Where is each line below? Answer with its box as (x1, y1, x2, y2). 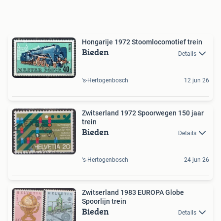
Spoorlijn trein (82, 197, 126, 205)
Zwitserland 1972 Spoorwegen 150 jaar (82, 109, 204, 117)
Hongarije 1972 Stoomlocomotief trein (82, 38, 202, 46)
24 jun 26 (184, 156, 209, 163)
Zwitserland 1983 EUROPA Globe (82, 188, 184, 196)
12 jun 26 (184, 76, 209, 84)
